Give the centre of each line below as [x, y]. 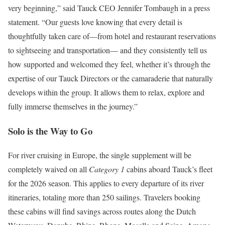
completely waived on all [48, 169]
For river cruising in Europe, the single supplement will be [100, 155]
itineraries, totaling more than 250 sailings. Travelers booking [104, 197]
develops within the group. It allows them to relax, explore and [106, 92]
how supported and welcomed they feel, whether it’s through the [109, 64]
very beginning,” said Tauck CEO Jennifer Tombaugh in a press [109, 8]
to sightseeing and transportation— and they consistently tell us [107, 50]
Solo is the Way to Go [50, 131]
